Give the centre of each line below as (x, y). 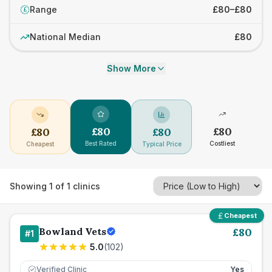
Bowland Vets (73, 231)
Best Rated (101, 143)
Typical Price (161, 144)
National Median (65, 37)
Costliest (222, 143)
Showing (29, 186)
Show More (131, 68)
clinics (85, 186)
